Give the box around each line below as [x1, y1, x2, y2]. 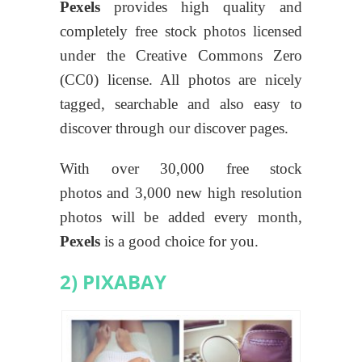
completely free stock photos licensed [60, 22, 302, 40]
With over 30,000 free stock [60, 159, 302, 177]
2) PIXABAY [60, 267, 166, 295]
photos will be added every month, [60, 208, 302, 225]
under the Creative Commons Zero [60, 46, 302, 64]
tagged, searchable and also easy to [60, 95, 302, 112]
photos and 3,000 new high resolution [60, 183, 302, 201]
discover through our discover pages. [60, 119, 288, 137]
